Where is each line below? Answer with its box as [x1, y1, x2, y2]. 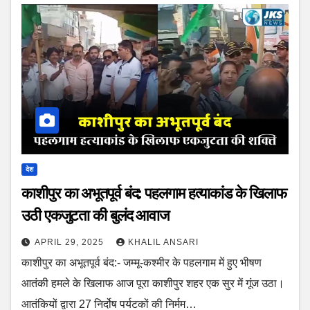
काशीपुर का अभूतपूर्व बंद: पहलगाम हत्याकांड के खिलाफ [21, 183, 286, 203]
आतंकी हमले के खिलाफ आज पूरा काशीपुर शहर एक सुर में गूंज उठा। [21, 277, 284, 289]
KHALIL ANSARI [128, 237, 199, 247]
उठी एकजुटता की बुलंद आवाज [21, 206, 170, 225]
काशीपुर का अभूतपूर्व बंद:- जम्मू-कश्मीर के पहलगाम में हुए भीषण [21, 256, 262, 268]
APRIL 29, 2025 [35, 237, 107, 247]
